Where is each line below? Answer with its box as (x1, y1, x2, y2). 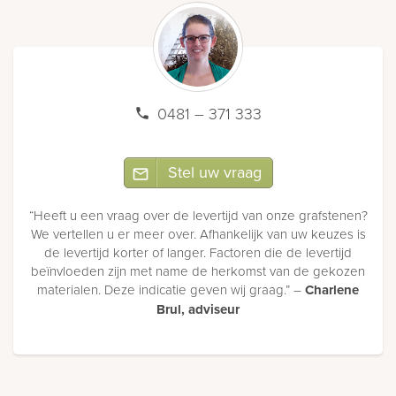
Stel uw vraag (167, 161, 262, 184)
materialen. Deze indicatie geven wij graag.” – (37, 280, 305, 300)
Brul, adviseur (156, 300, 240, 320)
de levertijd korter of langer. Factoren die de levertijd (44, 243, 352, 263)
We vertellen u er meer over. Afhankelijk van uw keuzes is (30, 225, 366, 244)
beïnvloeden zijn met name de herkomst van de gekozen (31, 262, 365, 281)
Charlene (305, 280, 359, 301)
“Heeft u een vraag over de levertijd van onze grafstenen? (28, 206, 368, 225)
